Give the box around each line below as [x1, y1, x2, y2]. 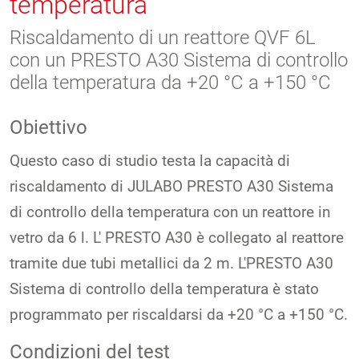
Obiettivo [10, 115, 87, 139]
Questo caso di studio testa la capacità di [10, 151, 290, 170]
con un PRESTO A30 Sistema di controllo [10, 48, 348, 71]
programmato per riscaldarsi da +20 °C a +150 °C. [10, 305, 348, 324]
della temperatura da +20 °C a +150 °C [10, 71, 331, 94]
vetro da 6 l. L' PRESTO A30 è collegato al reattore [10, 228, 344, 247]
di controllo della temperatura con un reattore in [10, 202, 330, 221]
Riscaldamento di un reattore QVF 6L [10, 26, 316, 49]
